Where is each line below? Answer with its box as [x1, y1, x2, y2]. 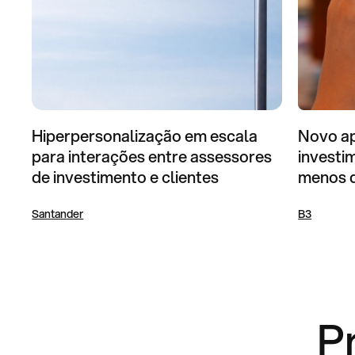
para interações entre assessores [32, 144, 273, 168]
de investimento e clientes [32, 165, 219, 189]
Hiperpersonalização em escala [32, 124, 258, 147]
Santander [32, 205, 84, 222]
